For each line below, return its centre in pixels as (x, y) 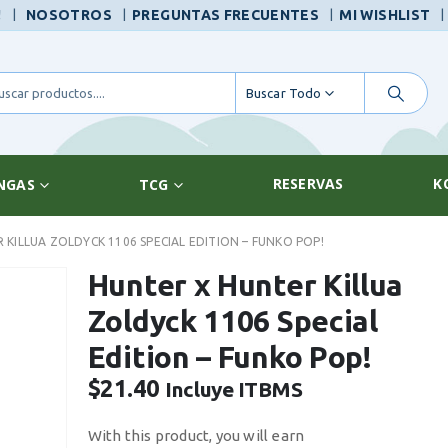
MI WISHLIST (385, 15)
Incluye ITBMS (234, 389)
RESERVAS (308, 183)
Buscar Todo (283, 93)
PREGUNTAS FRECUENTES (226, 15)
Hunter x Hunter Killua (245, 285)
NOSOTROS (69, 15)
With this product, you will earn (196, 435)
